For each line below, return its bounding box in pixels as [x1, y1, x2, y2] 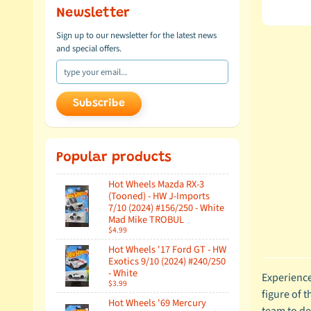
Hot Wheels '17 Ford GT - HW [108, 242, 226, 257]
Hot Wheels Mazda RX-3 [108, 176, 204, 192]
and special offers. [56, 42, 121, 55]
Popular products [56, 150, 171, 165]
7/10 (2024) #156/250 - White [108, 200, 224, 215]
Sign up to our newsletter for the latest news [56, 29, 217, 42]
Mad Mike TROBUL [108, 212, 184, 227]
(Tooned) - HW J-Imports [108, 188, 210, 203]
